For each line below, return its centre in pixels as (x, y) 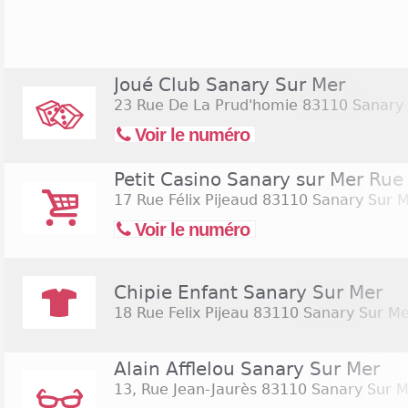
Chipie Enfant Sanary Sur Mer (248, 292)
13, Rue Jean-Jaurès (185, 389)
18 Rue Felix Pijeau (181, 313)
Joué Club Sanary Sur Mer (229, 85)
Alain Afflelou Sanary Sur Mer (247, 369)
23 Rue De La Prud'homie (206, 105)
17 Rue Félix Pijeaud (186, 200)
